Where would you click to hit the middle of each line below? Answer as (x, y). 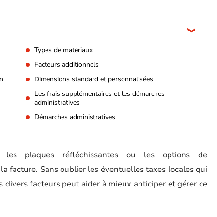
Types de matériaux (63, 50)
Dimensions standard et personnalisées (94, 79)
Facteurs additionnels (67, 65)
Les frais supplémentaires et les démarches (100, 94)
